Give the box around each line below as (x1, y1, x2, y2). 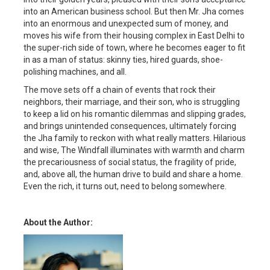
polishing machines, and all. (24, 67, 127, 77)
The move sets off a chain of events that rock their (24, 85, 216, 95)
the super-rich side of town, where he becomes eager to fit (24, 43, 245, 53)
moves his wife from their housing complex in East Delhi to (24, 31, 245, 41)
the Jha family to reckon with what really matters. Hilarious (24, 133, 246, 143)
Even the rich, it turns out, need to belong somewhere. (24, 181, 227, 192)
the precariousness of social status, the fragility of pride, (24, 157, 236, 168)
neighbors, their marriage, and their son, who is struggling (24, 97, 240, 107)
